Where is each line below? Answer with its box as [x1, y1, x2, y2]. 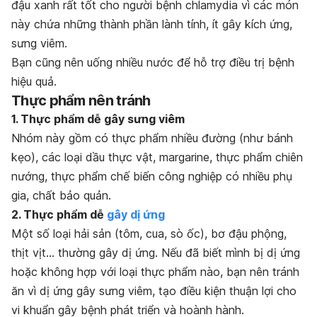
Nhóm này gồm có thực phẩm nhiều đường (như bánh [11, 130, 293, 145]
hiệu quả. [11, 74, 57, 88]
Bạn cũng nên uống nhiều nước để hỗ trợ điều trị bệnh [11, 54, 294, 69]
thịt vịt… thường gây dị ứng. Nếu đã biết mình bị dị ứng [11, 245, 300, 260]
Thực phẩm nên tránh [11, 91, 154, 109]
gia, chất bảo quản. [11, 188, 111, 202]
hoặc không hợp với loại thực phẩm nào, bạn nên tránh [11, 264, 299, 279]
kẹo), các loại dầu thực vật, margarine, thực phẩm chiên [11, 149, 303, 164]
